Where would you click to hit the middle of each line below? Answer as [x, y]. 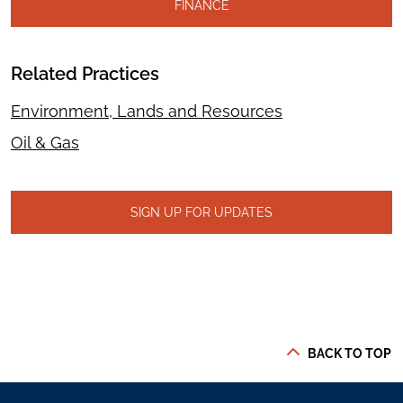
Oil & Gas [45, 143]
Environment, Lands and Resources [147, 112]
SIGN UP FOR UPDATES [201, 212]
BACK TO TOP [349, 353]
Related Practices [85, 74]
